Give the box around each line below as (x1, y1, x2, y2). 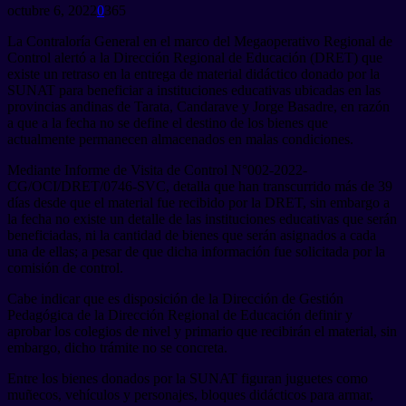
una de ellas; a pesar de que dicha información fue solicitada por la (7, 243, 385, 259)
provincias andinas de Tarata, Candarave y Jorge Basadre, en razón (7, 98, 390, 114)
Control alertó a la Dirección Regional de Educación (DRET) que (7, 49, 382, 65)
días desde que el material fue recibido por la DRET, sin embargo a (7, 194, 390, 210)
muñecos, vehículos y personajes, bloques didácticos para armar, (7, 386, 373, 402)
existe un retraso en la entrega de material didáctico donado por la (7, 65, 380, 82)
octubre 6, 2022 (7, 2, 97, 18)
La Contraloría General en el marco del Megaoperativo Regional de (7, 33, 392, 49)
